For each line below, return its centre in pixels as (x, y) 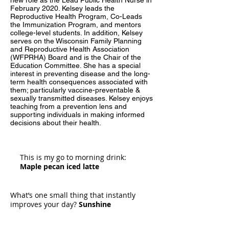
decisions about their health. (56, 123)
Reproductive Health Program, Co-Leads (76, 16)
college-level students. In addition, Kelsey (76, 33)
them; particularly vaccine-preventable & (75, 90)
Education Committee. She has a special (75, 65)
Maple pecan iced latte (60, 166)
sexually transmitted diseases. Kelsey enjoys (82, 98)
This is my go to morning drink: (73, 157)
